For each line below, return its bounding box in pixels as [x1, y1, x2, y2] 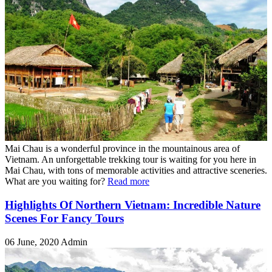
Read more [107, 176, 149, 187]
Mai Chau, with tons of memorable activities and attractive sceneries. [5, 165, 267, 176]
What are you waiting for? [5, 176, 107, 187]
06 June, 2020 [5, 236, 61, 247]
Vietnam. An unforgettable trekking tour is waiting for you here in [5, 154, 256, 165]
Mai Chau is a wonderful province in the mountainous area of [5, 143, 240, 154]
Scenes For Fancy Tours [5, 212, 124, 225]
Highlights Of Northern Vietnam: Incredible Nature [5, 199, 260, 212]
